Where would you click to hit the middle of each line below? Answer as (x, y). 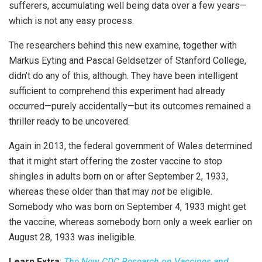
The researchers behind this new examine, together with (123, 45)
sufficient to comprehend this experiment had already (117, 91)
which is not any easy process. (71, 20)
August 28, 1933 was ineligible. (73, 237)
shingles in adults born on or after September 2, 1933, (118, 176)
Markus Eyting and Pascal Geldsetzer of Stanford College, (127, 60)
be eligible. (190, 191)
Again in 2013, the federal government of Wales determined (130, 146)
